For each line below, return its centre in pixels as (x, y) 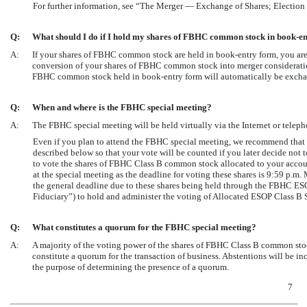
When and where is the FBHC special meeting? (122, 107)
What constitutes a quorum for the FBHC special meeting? (144, 227)
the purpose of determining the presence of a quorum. (131, 267)
